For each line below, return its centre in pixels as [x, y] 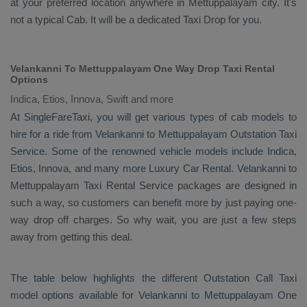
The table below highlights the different [107, 278]
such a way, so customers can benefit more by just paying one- [153, 202]
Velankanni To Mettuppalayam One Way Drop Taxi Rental [143, 69]
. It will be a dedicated [134, 20]
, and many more [109, 168]
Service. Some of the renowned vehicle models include [139, 151]
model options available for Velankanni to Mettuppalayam [144, 295]
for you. [244, 20]
